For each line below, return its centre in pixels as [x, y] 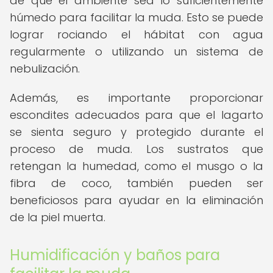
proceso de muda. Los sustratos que [136, 149]
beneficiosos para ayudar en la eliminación [136, 200]
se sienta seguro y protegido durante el [136, 132]
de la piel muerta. [58, 217]
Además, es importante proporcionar [136, 98]
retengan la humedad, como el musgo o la [136, 166]
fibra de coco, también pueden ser [136, 183]
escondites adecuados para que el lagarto [136, 115]
